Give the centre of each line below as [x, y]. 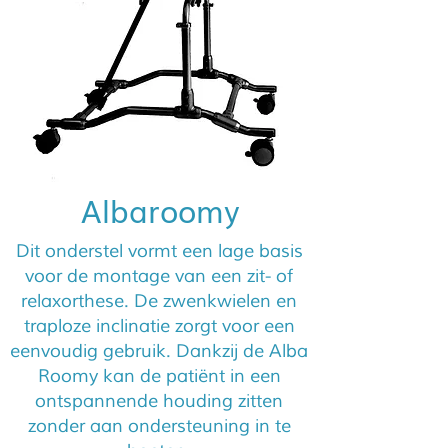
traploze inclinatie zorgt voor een [159, 326]
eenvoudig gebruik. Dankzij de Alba [159, 351]
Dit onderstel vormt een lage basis [159, 251]
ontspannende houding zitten [159, 401]
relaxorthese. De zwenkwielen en [159, 301]
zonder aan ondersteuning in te [159, 426]
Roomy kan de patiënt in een [159, 376]
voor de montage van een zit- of [159, 276]
